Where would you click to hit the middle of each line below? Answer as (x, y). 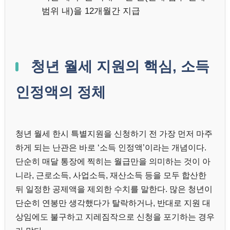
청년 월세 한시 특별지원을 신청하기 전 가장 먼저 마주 (114, 133)
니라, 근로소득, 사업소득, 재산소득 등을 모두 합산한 (111, 175)
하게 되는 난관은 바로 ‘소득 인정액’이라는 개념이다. (111, 147)
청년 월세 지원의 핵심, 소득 (118, 66)
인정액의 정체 (61, 92)
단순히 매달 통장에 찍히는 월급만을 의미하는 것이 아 (113, 161)
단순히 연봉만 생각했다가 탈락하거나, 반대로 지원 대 (113, 203)
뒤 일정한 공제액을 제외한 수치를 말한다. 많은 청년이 (114, 189)
